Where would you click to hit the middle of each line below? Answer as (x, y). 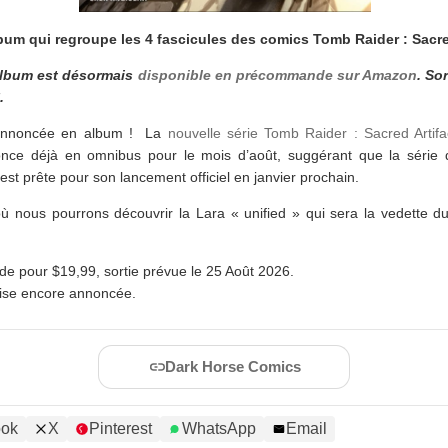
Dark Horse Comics (233, 366)
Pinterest (120, 428)
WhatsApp (219, 428)
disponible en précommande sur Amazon (277, 75)
